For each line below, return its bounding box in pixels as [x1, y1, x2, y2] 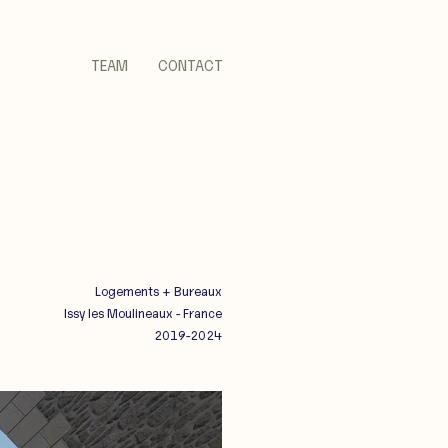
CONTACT [158, 55, 224, 74]
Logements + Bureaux [95, 282, 222, 299]
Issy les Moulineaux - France [64, 304, 222, 321]
